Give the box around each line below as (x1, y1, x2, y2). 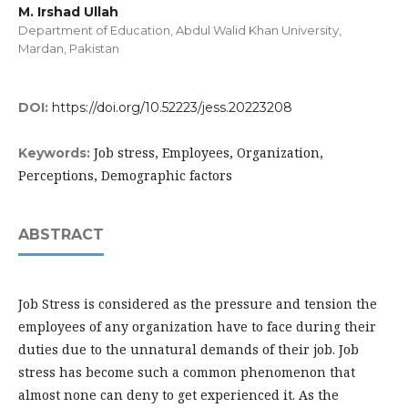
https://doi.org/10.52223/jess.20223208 (52, 99, 292, 116)
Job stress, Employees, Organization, (94, 144, 323, 161)
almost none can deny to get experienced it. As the (18, 386, 339, 403)
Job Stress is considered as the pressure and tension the (18, 295, 377, 312)
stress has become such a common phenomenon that (18, 363, 355, 381)
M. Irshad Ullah (18, 4, 118, 20)
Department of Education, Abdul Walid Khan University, (18, 23, 342, 37)
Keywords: (18, 145, 94, 161)
